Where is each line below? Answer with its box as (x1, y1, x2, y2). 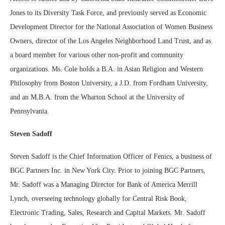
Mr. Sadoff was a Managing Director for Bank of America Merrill (10, 181, 197, 189)
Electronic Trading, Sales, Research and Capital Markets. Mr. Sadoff (10, 209, 205, 217)
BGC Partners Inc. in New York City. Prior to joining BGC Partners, (10, 167, 205, 175)
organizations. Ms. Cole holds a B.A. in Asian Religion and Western (10, 65, 203, 73)
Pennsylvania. (10, 107, 49, 116)
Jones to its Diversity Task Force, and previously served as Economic (10, 9, 206, 17)
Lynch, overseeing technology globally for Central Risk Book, (10, 195, 187, 203)
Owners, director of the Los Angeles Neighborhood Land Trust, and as (10, 37, 211, 45)
